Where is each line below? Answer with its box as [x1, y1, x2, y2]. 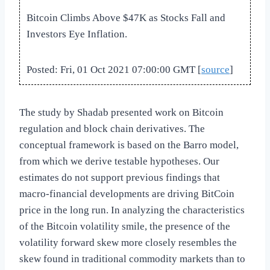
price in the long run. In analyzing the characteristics [19, 204, 245, 216]
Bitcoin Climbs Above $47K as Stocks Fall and [27, 12, 225, 24]
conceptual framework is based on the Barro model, [19, 139, 239, 151]
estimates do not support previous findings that [19, 172, 220, 184]
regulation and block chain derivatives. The [19, 123, 205, 135]
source [201, 64, 230, 76]
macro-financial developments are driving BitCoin [19, 188, 234, 200]
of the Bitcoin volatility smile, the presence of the [19, 221, 230, 233]
